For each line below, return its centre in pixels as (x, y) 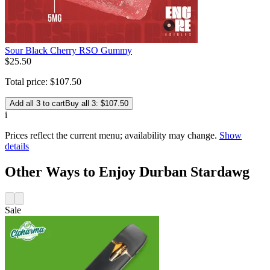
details (17, 146)
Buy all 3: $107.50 (97, 103)
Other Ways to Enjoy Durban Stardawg (127, 171)
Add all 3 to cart (37, 103)
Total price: (27, 81)
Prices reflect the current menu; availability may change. (111, 135)
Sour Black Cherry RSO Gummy (68, 50)
